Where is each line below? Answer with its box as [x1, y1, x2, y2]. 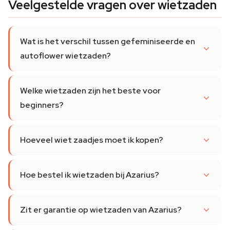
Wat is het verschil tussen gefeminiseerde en [20, 36, 195, 47]
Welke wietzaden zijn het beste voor [20, 85, 161, 96]
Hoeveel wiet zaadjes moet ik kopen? [20, 135, 163, 145]
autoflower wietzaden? [20, 50, 111, 61]
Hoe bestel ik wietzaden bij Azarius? [20, 169, 159, 180]
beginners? [20, 100, 64, 110]
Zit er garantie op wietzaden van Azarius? [20, 204, 182, 215]
